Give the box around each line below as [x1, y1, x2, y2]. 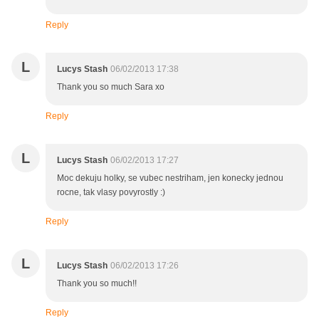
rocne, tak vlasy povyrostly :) [57, 187, 165, 198]
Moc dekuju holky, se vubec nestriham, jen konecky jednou [57, 173, 283, 184]
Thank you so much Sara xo [57, 82, 164, 93]
